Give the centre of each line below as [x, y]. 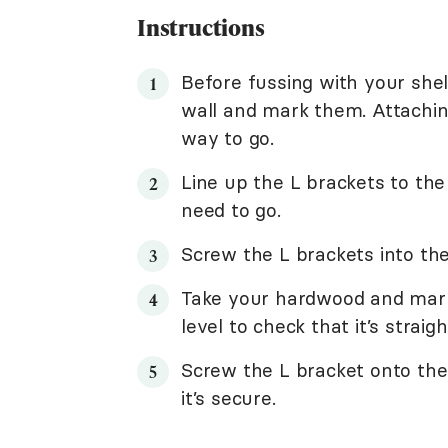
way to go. [228, 138]
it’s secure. [228, 398]
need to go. [231, 210]
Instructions [201, 27]
